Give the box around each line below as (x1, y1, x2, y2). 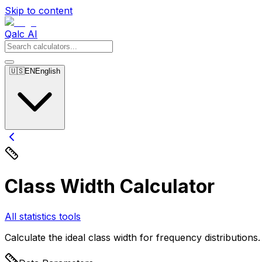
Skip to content (5, 5, 73, 16)
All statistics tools (5, 210, 81, 222)
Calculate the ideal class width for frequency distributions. (5, 231, 260, 243)
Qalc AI (5, 28, 37, 40)
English (35, 67, 60, 75)
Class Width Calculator (5, 175, 215, 198)
